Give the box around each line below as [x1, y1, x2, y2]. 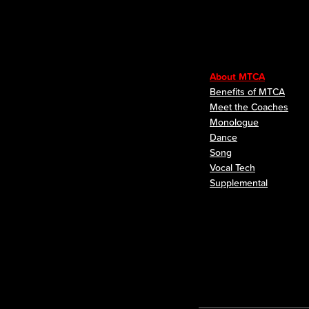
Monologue [210, 115, 259, 129]
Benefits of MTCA [210, 85, 285, 99]
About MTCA [210, 70, 265, 83]
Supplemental [210, 176, 268, 190]
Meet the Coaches [210, 100, 288, 114]
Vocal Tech [210, 161, 255, 175]
